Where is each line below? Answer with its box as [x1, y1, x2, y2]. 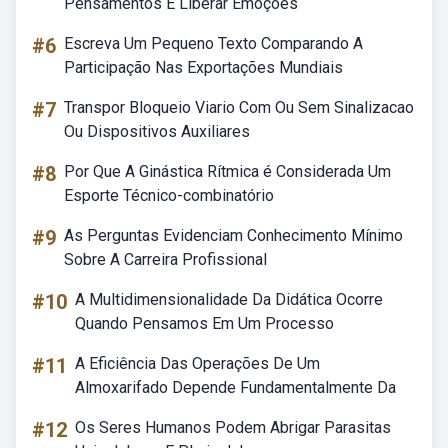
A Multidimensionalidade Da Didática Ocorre [75, 290, 383, 309]
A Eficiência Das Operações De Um [75, 354, 320, 373]
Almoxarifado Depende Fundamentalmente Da [75, 378, 396, 397]
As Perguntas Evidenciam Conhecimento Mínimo [64, 226, 403, 245]
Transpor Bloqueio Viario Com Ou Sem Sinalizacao [64, 98, 414, 117]
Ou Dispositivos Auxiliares [64, 122, 250, 141]
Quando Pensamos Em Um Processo [75, 314, 334, 333]
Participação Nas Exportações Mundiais [64, 58, 343, 77]
